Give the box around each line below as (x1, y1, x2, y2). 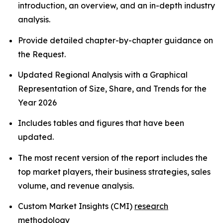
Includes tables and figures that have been (18, 118, 184, 128)
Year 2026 (18, 98, 57, 108)
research (134, 201, 168, 212)
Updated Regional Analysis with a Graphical (18, 70, 188, 80)
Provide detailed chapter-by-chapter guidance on (18, 35, 213, 45)
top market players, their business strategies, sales (18, 166, 211, 177)
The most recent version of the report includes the (18, 152, 208, 163)
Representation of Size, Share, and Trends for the (18, 84, 207, 94)
